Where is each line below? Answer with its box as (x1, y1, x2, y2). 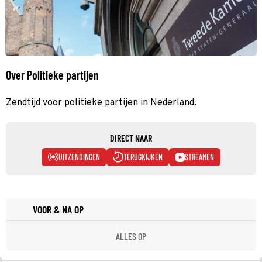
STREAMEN (185, 151, 214, 162)
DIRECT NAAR (110, 132, 152, 143)
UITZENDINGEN (58, 151, 100, 162)
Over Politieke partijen (6, 67, 99, 82)
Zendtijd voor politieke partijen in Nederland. (6, 96, 196, 109)
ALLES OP (116, 230, 146, 242)
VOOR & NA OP (33, 203, 84, 216)
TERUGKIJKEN (123, 151, 163, 162)
